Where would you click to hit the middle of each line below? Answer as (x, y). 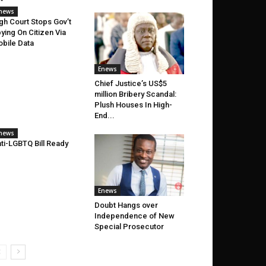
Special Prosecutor (129, 227)
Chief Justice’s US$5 (130, 84)
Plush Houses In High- (133, 105)
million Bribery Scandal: (135, 94)
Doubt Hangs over (126, 205)
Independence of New (134, 216)
